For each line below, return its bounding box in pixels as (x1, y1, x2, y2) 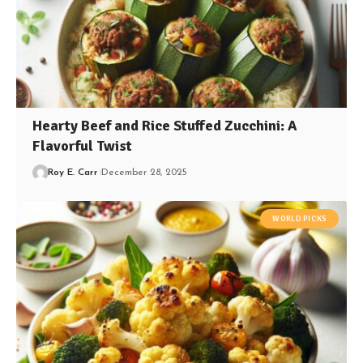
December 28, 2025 (101, 167, 188, 177)
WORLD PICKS (272, 214, 327, 224)
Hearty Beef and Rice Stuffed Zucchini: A (32, 116, 297, 135)
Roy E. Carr (48, 167, 99, 177)
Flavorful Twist (32, 136, 133, 155)
